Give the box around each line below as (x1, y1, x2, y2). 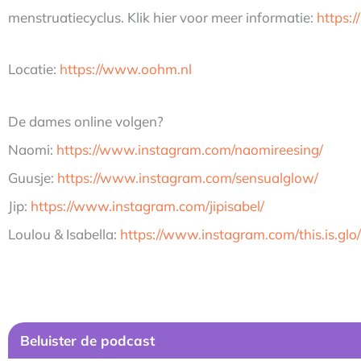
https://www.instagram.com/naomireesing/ (56, 141, 323, 159)
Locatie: (8, 60, 60, 78)
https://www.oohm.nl (60, 60, 192, 78)
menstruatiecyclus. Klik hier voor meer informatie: (8, 8, 317, 26)
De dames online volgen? (8, 113, 164, 131)
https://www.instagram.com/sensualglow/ (57, 169, 318, 187)
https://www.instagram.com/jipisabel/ (31, 197, 264, 215)
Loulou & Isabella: (8, 226, 120, 243)
